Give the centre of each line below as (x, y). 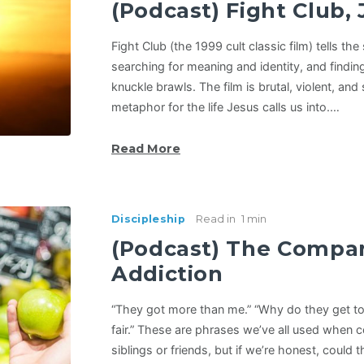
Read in (215, 219)
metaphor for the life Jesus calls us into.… (225, 106)
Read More (145, 148)
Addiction (167, 273)
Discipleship (148, 219)
